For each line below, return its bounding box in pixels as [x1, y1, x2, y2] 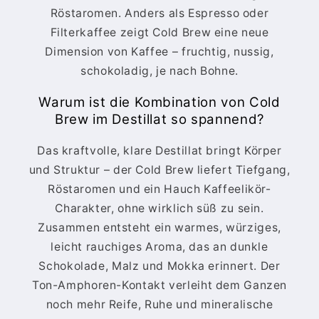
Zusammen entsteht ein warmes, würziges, [38, 221, 281, 235]
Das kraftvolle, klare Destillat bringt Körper [37, 144, 282, 158]
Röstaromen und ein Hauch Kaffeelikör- [48, 182, 271, 197]
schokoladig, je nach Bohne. [80, 63, 239, 78]
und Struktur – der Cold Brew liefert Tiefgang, [28, 163, 291, 177]
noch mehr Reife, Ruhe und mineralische [46, 298, 273, 312]
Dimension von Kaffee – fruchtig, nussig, [45, 44, 274, 58]
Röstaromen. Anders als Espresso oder [50, 6, 269, 20]
